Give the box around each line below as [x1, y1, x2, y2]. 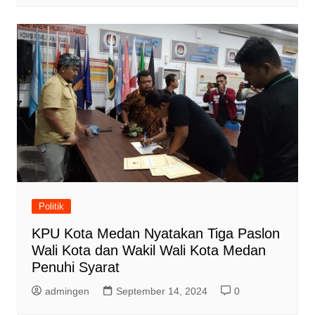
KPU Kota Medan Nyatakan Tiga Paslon [31, 226, 280, 242]
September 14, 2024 [115, 285, 207, 297]
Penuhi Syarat [31, 259, 120, 276]
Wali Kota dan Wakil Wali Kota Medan [31, 243, 266, 259]
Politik [38, 201, 64, 212]
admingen [44, 285, 89, 297]
